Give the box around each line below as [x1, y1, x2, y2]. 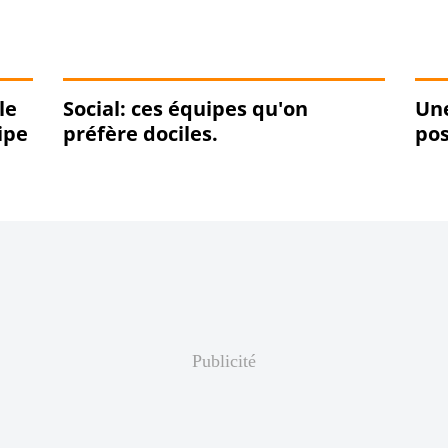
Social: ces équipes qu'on [62, 95, 308, 123]
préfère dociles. [62, 120, 218, 148]
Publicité [192, 351, 256, 372]
